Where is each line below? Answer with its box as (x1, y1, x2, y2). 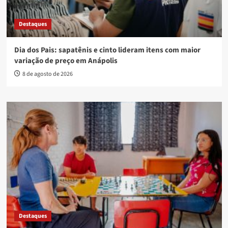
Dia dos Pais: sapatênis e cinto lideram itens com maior (14, 45, 201, 56)
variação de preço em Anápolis (14, 55, 118, 67)
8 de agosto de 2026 (22, 70, 73, 79)
